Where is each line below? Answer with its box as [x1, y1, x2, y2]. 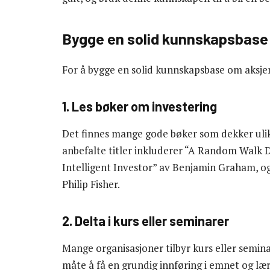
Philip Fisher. [62, 177, 120, 192]
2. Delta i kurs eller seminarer [62, 212, 229, 228]
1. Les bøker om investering [62, 98, 217, 114]
